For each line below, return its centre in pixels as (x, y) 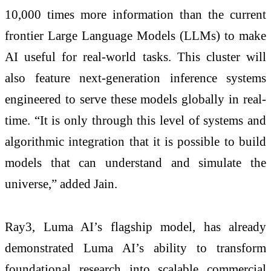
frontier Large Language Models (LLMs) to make (135, 35)
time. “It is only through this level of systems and (135, 120)
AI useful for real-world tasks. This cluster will (135, 56)
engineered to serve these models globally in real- (135, 99)
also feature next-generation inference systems (135, 77)
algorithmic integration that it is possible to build (135, 141)
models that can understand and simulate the (135, 162)
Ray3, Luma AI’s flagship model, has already (135, 227)
